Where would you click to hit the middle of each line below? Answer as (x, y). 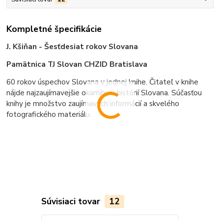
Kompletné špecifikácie (54, 29)
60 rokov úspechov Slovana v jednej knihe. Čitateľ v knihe (103, 82)
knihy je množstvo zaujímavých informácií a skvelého (93, 104)
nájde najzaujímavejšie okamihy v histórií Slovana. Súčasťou (104, 93)
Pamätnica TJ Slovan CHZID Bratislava (77, 64)
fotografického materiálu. (49, 114)
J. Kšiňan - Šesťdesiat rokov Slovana (72, 47)
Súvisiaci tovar (72, 201)
